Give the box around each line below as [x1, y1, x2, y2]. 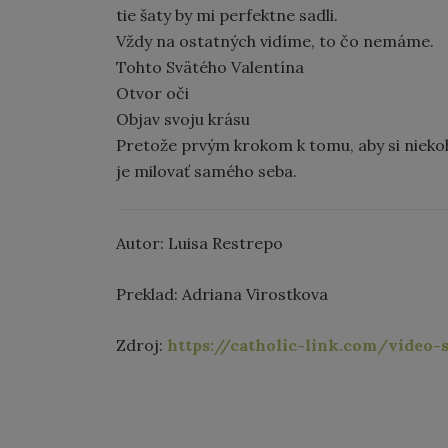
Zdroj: [116, 335, 167, 355]
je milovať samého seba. [116, 161, 297, 181]
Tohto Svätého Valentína [116, 57, 304, 77]
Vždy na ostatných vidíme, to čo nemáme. [116, 31, 434, 51]
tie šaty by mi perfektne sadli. [116, 5, 338, 25]
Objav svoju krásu [116, 109, 250, 129]
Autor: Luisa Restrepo [116, 233, 287, 253]
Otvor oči [116, 83, 189, 103]
